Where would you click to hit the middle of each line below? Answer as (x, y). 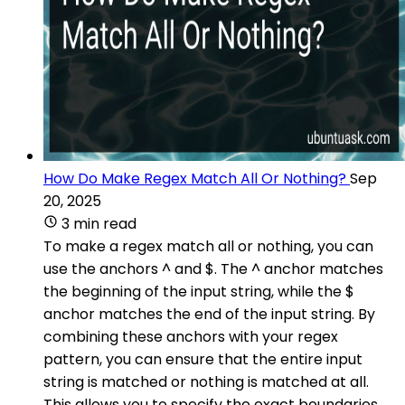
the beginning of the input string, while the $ (199, 291)
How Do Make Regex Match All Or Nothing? (195, 178)
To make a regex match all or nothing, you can (208, 246)
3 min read (99, 223)
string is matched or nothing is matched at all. (206, 381)
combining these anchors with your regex (191, 336)
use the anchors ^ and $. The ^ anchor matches (213, 268)
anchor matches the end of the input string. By (209, 314)
